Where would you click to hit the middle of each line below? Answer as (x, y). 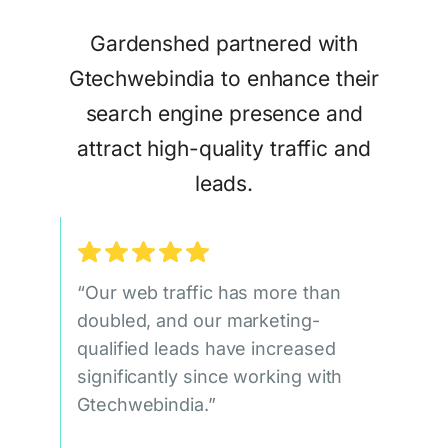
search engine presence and (224, 113)
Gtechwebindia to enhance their (224, 78)
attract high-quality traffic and (224, 148)
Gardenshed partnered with (224, 43)
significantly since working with (210, 377)
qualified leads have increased (206, 349)
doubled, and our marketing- (198, 321)
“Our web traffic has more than (209, 293)
